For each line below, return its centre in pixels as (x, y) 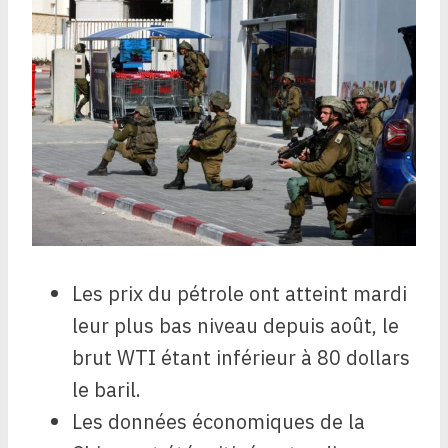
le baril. (106, 390)
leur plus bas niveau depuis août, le (235, 326)
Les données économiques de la (218, 422)
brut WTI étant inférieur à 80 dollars (241, 358)
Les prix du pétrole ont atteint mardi (239, 294)
